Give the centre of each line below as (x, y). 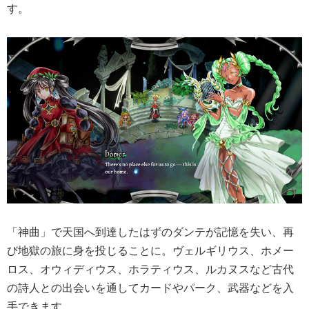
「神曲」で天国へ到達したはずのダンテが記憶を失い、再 (150, 232)
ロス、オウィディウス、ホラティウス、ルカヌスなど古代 (150, 269)
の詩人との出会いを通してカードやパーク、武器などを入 (150, 288)
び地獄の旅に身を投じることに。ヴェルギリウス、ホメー (150, 251)
